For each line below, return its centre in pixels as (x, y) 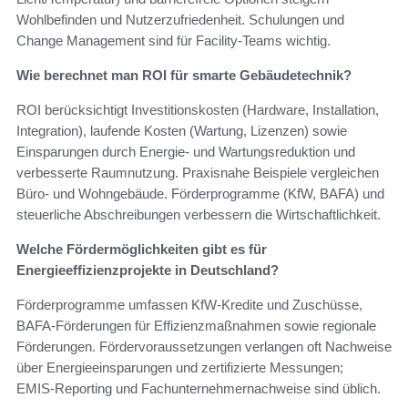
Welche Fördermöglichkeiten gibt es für (142, 249)
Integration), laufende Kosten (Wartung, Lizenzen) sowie (182, 130)
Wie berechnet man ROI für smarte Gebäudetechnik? (184, 75)
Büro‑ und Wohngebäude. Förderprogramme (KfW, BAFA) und (200, 193)
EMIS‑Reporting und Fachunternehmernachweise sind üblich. (199, 388)
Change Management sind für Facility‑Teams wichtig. (173, 40)
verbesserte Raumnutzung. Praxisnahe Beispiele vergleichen (198, 172)
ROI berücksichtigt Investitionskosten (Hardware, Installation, (198, 109)
